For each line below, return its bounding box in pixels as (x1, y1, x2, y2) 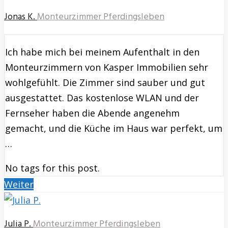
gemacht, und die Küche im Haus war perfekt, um (5, 122, 222, 135)
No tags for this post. (5, 162, 100, 175)
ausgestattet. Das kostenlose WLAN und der (5, 92, 199, 104)
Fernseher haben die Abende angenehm (5, 107, 180, 120)
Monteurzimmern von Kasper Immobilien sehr (5, 61, 208, 74)
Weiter (4, 178, 34, 191)
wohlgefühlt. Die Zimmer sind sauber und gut (5, 76, 205, 89)
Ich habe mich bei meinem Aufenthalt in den (5, 46, 199, 59)
